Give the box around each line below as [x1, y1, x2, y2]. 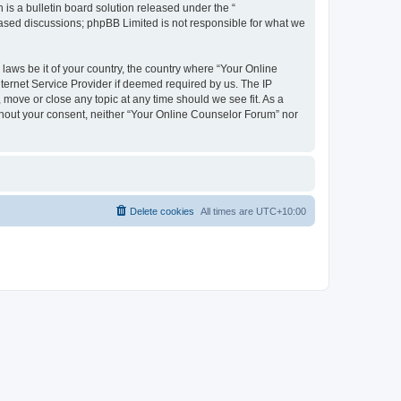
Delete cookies [130, 205, 194, 217]
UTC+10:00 [256, 205, 306, 217]
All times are [200, 205, 256, 217]
